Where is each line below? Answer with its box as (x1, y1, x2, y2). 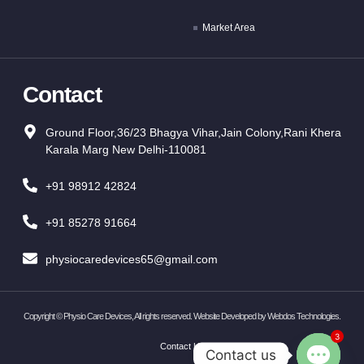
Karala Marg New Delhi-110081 (45, 143, 206, 157)
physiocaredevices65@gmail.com (45, 253, 218, 266)
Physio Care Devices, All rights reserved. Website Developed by (63, 311, 267, 322)
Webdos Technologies (267, 311, 339, 322)
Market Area (202, 22, 256, 34)
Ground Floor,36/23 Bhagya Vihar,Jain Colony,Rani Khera (45, 126, 341, 140)
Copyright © (24, 311, 63, 322)
